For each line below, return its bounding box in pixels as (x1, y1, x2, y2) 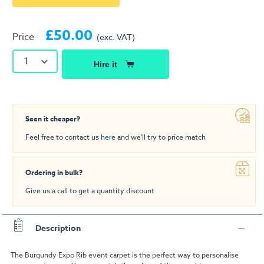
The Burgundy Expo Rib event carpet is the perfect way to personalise (10, 249, 239, 260)
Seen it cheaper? (25, 114, 80, 124)
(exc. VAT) (97, 31, 135, 42)
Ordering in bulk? (25, 167, 82, 178)
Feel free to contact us (25, 132, 101, 143)
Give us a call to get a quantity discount (25, 186, 154, 196)
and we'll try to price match (115, 132, 206, 143)
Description (35, 222, 81, 235)
